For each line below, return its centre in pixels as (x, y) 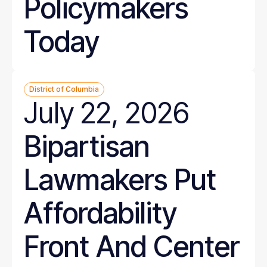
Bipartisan (87, 146)
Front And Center (132, 246)
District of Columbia (64, 89)
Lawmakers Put (120, 180)
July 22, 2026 (107, 113)
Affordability (100, 213)
